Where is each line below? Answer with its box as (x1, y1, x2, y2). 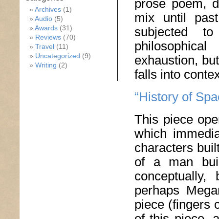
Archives (35, 5, 61, 13)
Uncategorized (35, 52, 80, 60)
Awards (35, 24, 58, 32)
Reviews (35, 33, 61, 41)
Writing (35, 61, 57, 69)
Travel (35, 43, 54, 50)
